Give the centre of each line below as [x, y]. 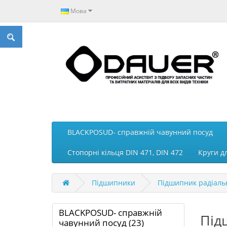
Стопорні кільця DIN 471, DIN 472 [125, 152]
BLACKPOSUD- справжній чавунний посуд [140, 132]
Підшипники [113, 182]
